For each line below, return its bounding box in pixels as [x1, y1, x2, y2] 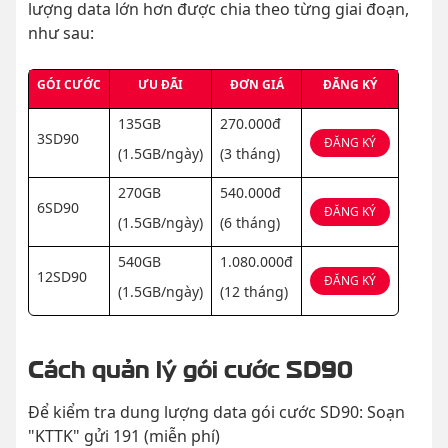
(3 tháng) [220, 144, 280, 164]
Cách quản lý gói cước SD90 [28, 349, 353, 384]
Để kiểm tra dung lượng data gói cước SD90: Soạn [28, 401, 405, 424]
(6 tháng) [220, 213, 280, 233]
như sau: [28, 22, 94, 45]
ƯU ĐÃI [138, 76, 183, 94]
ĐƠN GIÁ [229, 76, 284, 94]
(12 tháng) [220, 282, 288, 302]
